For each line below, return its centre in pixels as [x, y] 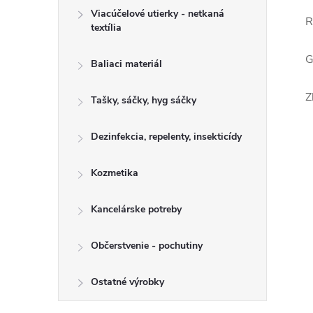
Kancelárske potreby [136, 209]
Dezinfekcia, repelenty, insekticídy [166, 137]
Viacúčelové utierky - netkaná [158, 14]
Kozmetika [115, 173]
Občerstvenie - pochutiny [147, 246]
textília [106, 28]
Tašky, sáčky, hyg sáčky [144, 100]
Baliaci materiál [126, 64]
